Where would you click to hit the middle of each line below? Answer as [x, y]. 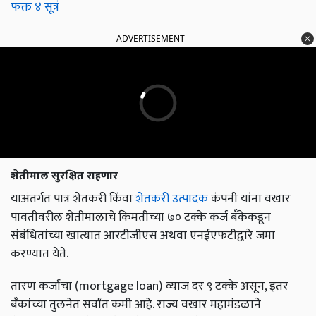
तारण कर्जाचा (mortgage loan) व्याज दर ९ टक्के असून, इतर [150, 286]
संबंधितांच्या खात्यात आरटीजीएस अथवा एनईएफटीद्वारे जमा [143, 236]
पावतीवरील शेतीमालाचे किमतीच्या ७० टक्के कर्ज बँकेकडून [141, 217]
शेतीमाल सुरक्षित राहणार [64, 176]
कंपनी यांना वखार [249, 199]
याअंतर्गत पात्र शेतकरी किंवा [73, 199]
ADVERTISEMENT [151, 39]
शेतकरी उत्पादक [172, 199]
